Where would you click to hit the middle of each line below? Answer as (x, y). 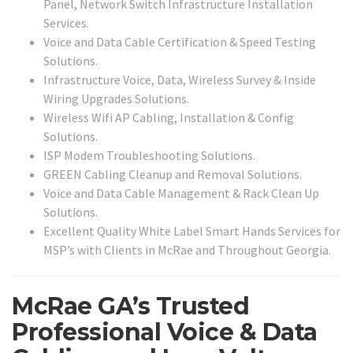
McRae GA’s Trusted (130, 307)
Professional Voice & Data (165, 333)
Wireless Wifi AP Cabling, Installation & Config (169, 118)
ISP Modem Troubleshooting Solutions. (149, 156)
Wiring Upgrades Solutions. (116, 99)
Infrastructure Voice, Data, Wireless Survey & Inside (180, 80)
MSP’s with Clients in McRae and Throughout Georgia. (187, 250)
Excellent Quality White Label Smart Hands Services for (192, 231)
